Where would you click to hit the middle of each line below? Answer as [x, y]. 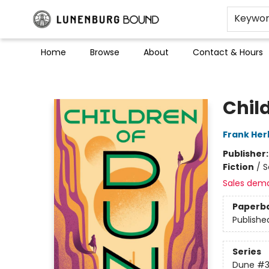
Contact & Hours [228, 52]
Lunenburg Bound [46, 77]
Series [246, 252]
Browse [105, 52]
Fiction [238, 167]
